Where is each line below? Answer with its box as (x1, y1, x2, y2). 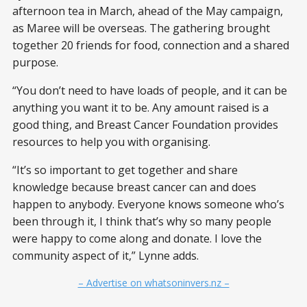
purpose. (12, 55, 58, 71)
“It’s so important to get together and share (12, 162, 238, 178)
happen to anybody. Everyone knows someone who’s (12, 197, 284, 212)
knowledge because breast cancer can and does (12, 180, 256, 195)
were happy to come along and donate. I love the (12, 231, 262, 247)
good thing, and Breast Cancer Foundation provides (12, 117, 278, 133)
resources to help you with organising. (12, 134, 210, 150)
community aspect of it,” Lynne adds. (12, 248, 199, 264)
